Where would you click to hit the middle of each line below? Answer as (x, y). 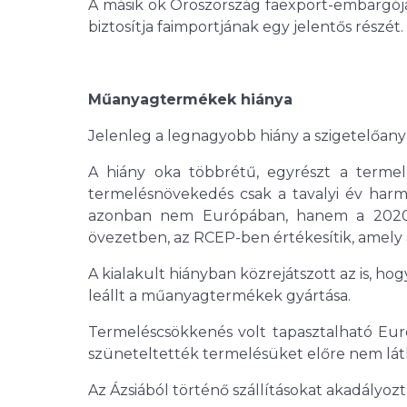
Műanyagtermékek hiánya (190, 100)
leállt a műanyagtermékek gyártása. (219, 296)
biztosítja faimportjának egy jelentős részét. (246, 27)
